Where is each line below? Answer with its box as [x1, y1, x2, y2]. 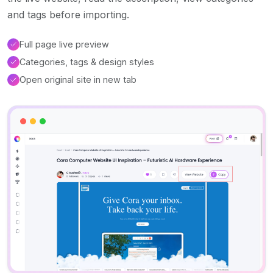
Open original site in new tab [19, 74, 136, 85]
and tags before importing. [7, 9, 129, 21]
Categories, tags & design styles [19, 57, 154, 68]
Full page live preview [19, 39, 109, 50]
